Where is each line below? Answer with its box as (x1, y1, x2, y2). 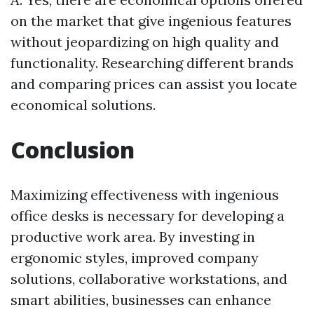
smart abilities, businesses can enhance (11, 291, 271, 309)
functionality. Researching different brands (11, 54, 294, 72)
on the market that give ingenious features (11, 12, 292, 30)
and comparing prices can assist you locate (11, 75, 297, 93)
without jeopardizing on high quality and (11, 33, 279, 51)
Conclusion (11, 135, 135, 165)
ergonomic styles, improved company (11, 249, 259, 267)
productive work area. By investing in (11, 228, 255, 246)
